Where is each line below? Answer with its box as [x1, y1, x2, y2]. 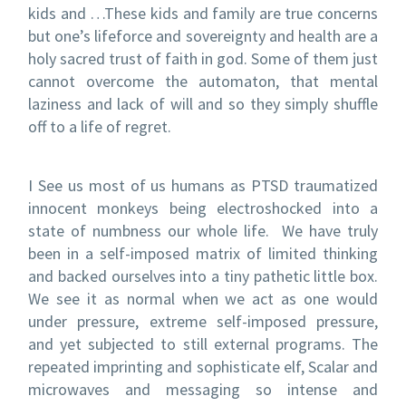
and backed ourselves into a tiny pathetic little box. [28, 265, 378, 286]
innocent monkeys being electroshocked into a [28, 197, 378, 218]
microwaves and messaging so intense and [28, 378, 378, 400]
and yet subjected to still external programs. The [28, 333, 378, 354]
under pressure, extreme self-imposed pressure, [28, 310, 378, 332]
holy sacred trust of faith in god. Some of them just [28, 48, 378, 69]
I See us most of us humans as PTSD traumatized [28, 174, 378, 196]
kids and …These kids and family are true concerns [28, 3, 378, 24]
